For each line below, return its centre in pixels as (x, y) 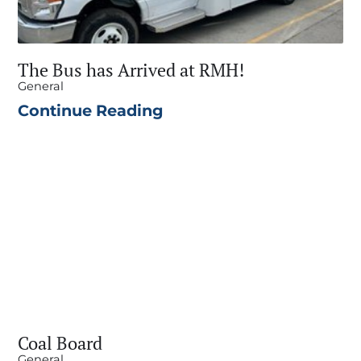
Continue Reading (91, 111)
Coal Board (60, 343)
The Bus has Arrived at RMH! (131, 69)
